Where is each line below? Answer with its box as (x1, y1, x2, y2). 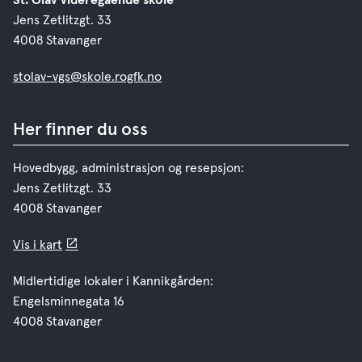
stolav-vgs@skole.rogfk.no (13, 70, 162, 83)
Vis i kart (13, 238, 62, 251)
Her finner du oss (13, 121, 148, 139)
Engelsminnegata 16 (13, 295, 124, 308)
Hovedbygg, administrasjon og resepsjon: (13, 162, 244, 175)
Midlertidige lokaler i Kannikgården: (13, 275, 213, 288)
